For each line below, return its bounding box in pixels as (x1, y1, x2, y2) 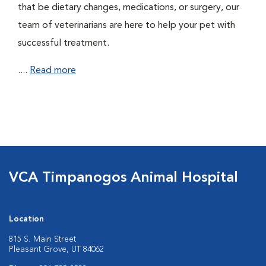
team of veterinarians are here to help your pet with (18, 21, 235, 30)
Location (9, 215, 44, 223)
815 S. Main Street (9, 235, 76, 243)
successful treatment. (18, 39, 109, 48)
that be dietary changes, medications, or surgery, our (18, 3, 239, 12)
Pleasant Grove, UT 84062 (9, 245, 104, 254)
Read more (30, 66, 76, 75)
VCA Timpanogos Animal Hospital (9, 171, 238, 185)
